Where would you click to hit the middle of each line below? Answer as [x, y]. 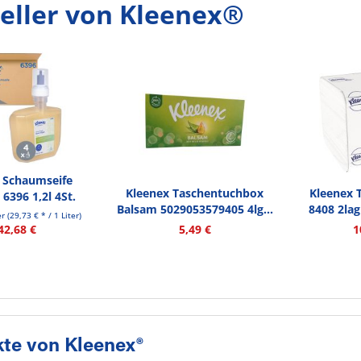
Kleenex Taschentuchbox [195, 193]
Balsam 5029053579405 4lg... [195, 209]
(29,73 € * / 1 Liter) [45, 215]
